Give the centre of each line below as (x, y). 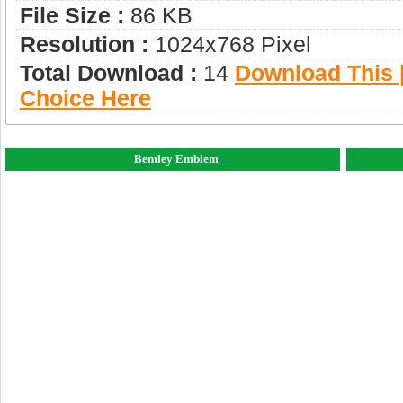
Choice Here (85, 99)
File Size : (72, 16)
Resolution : (84, 45)
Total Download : (108, 74)
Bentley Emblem (177, 159)
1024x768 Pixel (230, 45)
